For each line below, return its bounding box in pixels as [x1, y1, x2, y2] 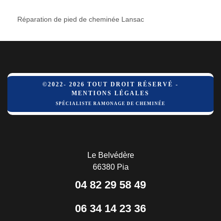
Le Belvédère [87, 150, 134, 159]
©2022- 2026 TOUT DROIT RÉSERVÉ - [42, 80, 179, 88]
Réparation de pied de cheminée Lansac [17, 15, 144, 23]
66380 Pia [92, 162, 129, 171]
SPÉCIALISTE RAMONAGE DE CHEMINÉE [56, 101, 165, 106]
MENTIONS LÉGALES [72, 89, 149, 97]
